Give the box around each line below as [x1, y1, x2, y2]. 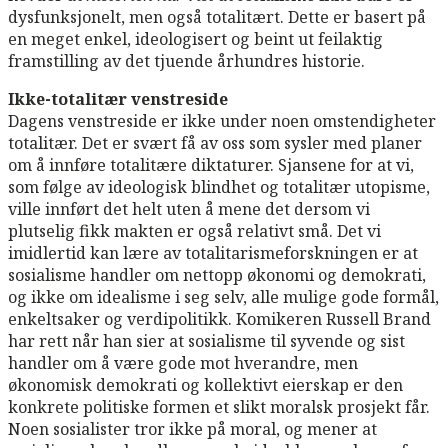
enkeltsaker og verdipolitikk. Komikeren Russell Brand [8, 307, 431, 330]
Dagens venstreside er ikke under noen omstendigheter [8, 109, 436, 132]
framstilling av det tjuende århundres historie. [8, 49, 365, 72]
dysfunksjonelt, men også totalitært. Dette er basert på [8, 5, 426, 28]
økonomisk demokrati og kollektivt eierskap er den [8, 373, 403, 396]
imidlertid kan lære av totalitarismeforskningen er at [8, 241, 418, 264]
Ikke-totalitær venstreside [8, 87, 228, 110]
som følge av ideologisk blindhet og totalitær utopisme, [8, 175, 430, 198]
